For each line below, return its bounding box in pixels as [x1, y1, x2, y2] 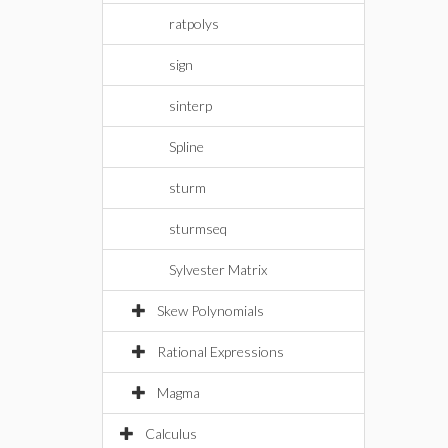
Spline [169, 138, 204, 155]
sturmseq [169, 220, 227, 237]
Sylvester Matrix [169, 261, 267, 278]
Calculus [145, 425, 197, 442]
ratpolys [169, 15, 219, 32]
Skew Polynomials [157, 302, 264, 319]
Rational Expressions [157, 343, 284, 360]
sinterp [169, 97, 212, 114]
